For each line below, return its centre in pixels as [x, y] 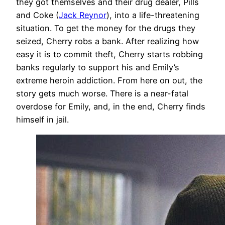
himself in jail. [42, 120]
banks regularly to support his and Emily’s [98, 68]
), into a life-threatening [153, 15]
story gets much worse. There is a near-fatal [102, 94]
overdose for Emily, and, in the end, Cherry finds [111, 107]
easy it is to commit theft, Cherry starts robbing [109, 54]
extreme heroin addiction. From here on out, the [109, 81]
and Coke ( [37, 15]
